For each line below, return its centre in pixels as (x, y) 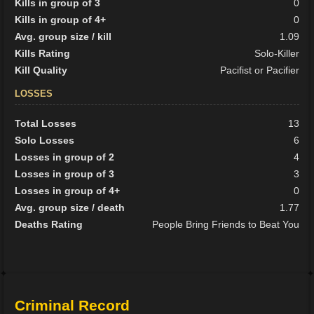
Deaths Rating (49, 225)
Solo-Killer (277, 54)
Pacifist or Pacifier (259, 70)
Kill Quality (41, 70)
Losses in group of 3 (65, 174)
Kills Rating (43, 54)
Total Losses (46, 124)
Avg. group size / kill (63, 37)
